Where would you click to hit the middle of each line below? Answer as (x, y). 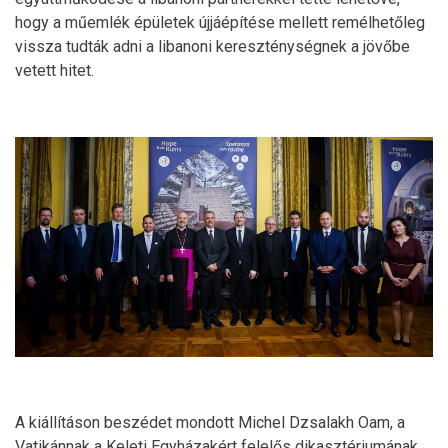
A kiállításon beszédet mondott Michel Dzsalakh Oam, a (210, 422)
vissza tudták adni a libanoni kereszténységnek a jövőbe (212, 47)
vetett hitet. (54, 71)
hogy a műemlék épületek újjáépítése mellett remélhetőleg (220, 23)
